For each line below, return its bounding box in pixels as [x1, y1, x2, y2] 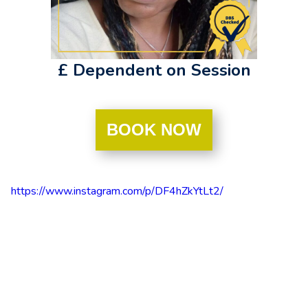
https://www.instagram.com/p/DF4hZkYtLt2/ [11, 184, 223, 199]
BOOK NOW [107, 120, 201, 140]
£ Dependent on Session [57, 59, 251, 82]
